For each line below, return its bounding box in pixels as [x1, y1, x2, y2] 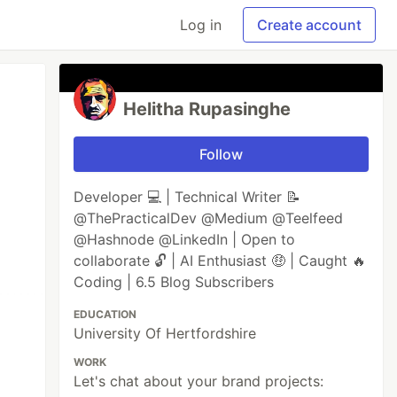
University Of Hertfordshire [74, 324, 257, 342]
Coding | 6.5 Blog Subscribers [74, 273, 275, 291]
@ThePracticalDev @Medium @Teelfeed [74, 209, 344, 227]
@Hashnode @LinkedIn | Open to [74, 230, 296, 248]
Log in [180, 16, 222, 34]
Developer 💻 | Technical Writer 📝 [74, 188, 301, 206]
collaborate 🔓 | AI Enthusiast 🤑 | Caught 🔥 [74, 252, 367, 269]
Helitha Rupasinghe [123, 98, 292, 120]
